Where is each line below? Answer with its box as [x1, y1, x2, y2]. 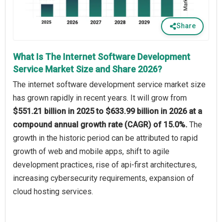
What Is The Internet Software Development [13, 51, 190, 62]
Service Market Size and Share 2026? [13, 63, 162, 74]
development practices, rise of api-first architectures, [13, 160, 197, 169]
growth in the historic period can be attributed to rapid [13, 133, 198, 143]
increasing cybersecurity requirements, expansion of [13, 173, 194, 183]
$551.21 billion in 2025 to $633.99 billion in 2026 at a [13, 106, 202, 116]
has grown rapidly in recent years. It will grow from [13, 93, 187, 103]
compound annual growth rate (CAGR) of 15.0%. [13, 119, 189, 129]
